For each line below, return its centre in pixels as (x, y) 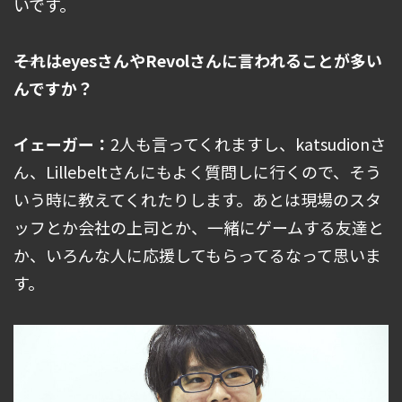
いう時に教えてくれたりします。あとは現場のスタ (197, 200)
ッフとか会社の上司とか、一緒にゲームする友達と (199, 227)
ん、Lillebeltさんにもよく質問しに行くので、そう (197, 172)
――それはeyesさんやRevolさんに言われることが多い (198, 61)
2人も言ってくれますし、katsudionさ (248, 144)
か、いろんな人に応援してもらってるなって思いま (197, 255)
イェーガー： (62, 144)
